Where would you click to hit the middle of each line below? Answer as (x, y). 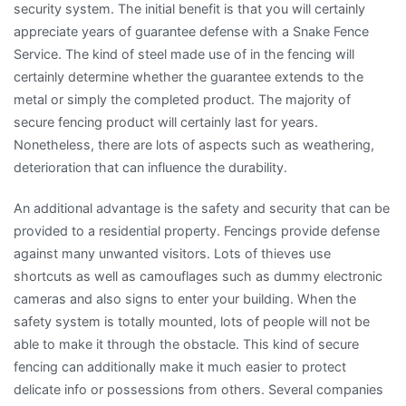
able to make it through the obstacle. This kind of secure (186, 343)
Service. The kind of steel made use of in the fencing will (184, 53)
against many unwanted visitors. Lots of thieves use (172, 253)
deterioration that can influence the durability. (150, 167)
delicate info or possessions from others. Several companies (198, 389)
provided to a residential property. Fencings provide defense (197, 230)
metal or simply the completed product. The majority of (182, 99)
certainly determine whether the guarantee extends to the (188, 76)
